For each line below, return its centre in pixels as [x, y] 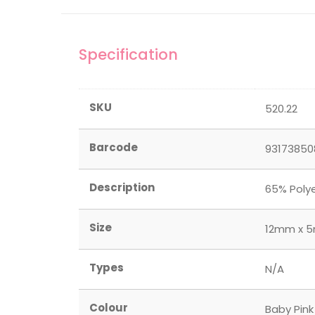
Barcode [114, 147]
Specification [128, 54]
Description [122, 187]
